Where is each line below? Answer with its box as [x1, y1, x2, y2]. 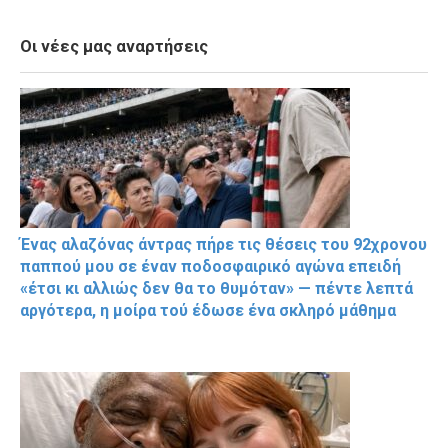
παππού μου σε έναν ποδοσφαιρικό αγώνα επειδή [20, 256, 401, 276]
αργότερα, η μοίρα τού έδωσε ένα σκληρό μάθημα [20, 300, 396, 320]
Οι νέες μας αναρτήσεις [20, 36, 208, 56]
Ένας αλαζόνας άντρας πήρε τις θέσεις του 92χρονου [20, 234, 427, 254]
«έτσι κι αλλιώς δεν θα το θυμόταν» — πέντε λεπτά [20, 278, 413, 298]
